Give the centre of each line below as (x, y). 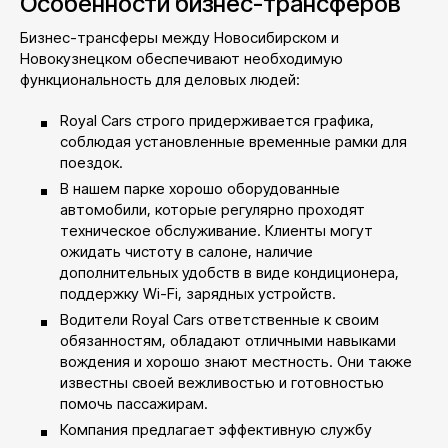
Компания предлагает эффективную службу (216, 430)
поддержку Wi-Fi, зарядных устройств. (198, 294)
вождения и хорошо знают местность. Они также (236, 362)
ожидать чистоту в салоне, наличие (186, 252)
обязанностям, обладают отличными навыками (228, 341)
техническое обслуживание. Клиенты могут (216, 231)
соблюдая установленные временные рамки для (233, 142)
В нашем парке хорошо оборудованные (200, 189)
